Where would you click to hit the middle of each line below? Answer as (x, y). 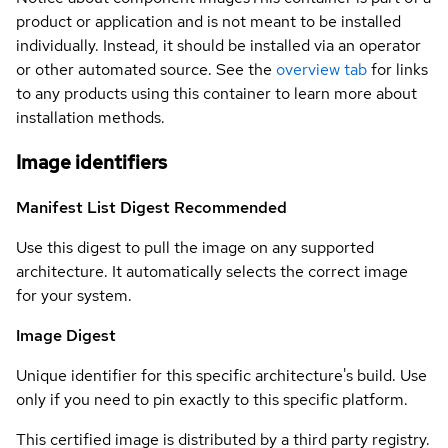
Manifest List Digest (95, 207)
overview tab (321, 70)
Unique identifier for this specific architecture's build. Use (221, 375)
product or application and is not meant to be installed (208, 22)
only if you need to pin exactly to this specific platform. (212, 399)
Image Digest (66, 335)
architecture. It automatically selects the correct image (212, 271)
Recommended (230, 207)
